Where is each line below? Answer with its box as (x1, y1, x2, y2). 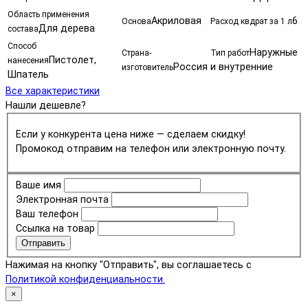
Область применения (8, 9, 89, 19)
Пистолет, (49, 54, 96, 66)
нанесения (8, 55, 49, 65)
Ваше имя (15, 179, 61, 192)
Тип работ (210, 47, 250, 58)
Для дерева (38, 22, 95, 34)
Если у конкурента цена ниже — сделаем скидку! (15, 128, 245, 140)
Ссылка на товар (15, 223, 95, 235)
